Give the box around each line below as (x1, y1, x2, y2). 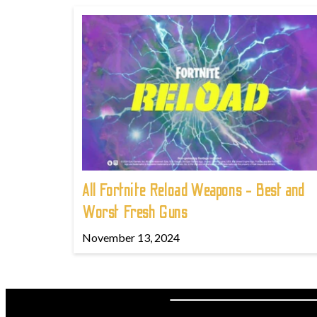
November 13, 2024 (82, 230, 180, 244)
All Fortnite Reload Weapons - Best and (82, 180, 305, 201)
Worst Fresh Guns (82, 202, 188, 223)
